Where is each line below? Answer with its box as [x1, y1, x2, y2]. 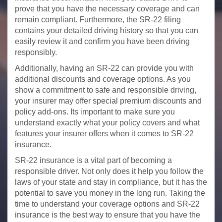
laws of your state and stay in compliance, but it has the [15, 177, 207, 186]
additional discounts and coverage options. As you [15, 74, 191, 83]
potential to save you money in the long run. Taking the [15, 188, 205, 197]
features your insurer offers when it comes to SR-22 [15, 129, 194, 138]
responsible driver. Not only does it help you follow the [15, 166, 204, 175]
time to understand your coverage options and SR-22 [15, 199, 200, 208]
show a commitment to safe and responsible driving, [15, 85, 196, 94]
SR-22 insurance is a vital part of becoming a [15, 156, 172, 165]
